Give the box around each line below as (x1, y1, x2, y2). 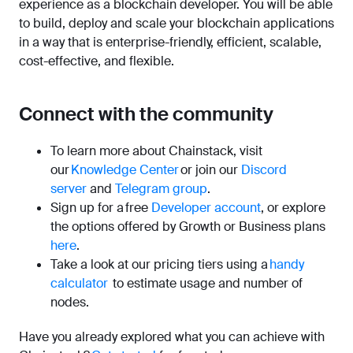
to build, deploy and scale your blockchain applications (19, 15, 334, 32)
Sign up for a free (50, 199, 151, 217)
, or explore (261, 199, 325, 217)
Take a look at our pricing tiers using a (50, 256, 269, 273)
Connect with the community (19, 102, 273, 127)
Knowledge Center (71, 162, 179, 179)
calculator (50, 275, 108, 292)
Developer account (151, 199, 261, 217)
